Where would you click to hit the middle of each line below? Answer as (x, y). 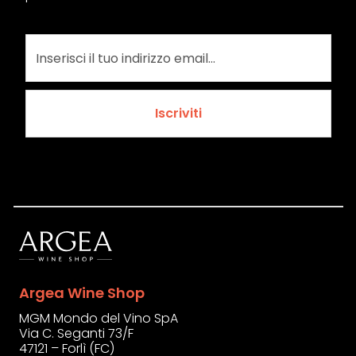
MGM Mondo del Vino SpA (99, 319)
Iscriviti (178, 113)
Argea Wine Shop (82, 293)
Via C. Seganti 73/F (76, 334)
